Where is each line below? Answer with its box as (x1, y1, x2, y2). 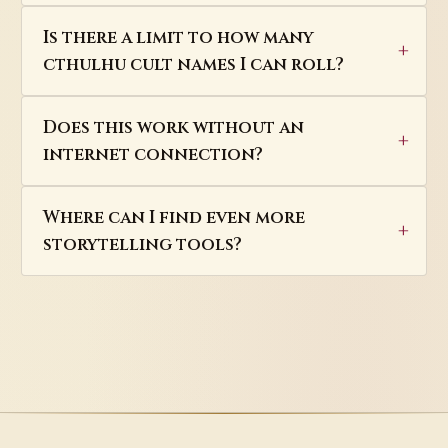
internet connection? (42, 142, 263, 166)
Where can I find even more (42, 205, 305, 229)
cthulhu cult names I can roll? (42, 52, 344, 76)
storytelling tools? (42, 232, 242, 256)
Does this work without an (42, 115, 304, 139)
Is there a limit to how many (42, 25, 314, 49)
